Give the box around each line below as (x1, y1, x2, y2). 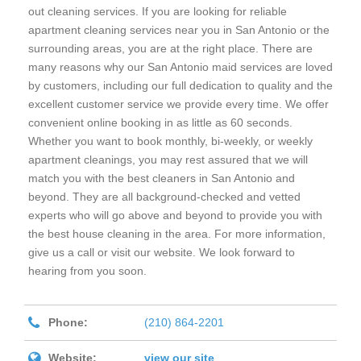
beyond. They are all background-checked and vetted (28, 190, 301, 204)
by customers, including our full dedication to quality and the (28, 79, 333, 93)
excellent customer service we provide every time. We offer (28, 98, 329, 111)
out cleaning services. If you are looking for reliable (28, 5, 287, 19)
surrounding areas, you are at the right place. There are (28, 42, 313, 56)
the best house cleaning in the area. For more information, (28, 227, 326, 241)
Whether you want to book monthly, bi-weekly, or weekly (28, 135, 313, 148)
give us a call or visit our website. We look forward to (28, 246, 295, 259)
